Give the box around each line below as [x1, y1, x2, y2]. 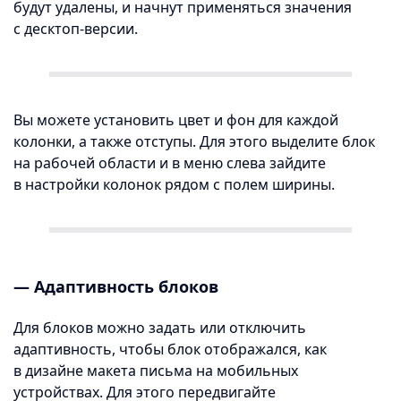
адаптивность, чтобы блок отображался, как [13, 339, 327, 359]
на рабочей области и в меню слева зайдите [13, 153, 326, 173]
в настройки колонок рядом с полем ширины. [13, 175, 335, 194]
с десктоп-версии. [13, 19, 138, 38]
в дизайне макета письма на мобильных [13, 361, 298, 380]
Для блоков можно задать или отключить [13, 318, 306, 337]
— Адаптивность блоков [13, 275, 218, 297]
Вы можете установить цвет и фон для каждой [13, 110, 338, 130]
